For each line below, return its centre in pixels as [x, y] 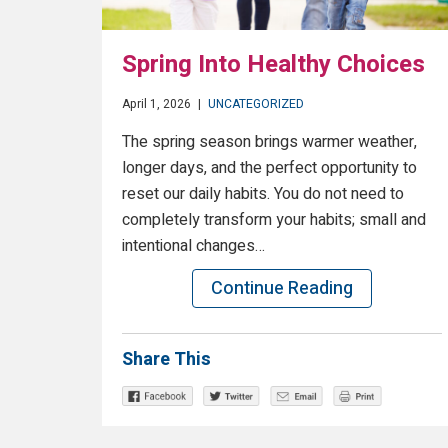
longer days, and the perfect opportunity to [269, 168]
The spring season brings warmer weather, [269, 142]
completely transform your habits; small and [274, 220]
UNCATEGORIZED [256, 104]
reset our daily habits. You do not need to [263, 194]
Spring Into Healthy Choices [273, 65]
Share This [166, 360]
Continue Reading [282, 289]
